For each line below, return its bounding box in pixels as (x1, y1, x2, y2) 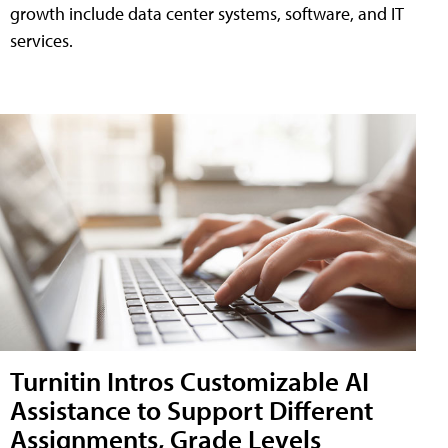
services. (10, 28, 73, 52)
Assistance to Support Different (10, 392, 373, 428)
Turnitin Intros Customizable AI (10, 363, 369, 399)
